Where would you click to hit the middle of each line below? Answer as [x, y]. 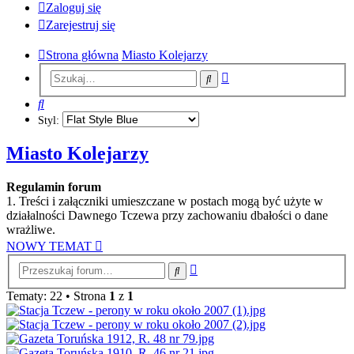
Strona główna [82, 55]
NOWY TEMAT [49, 247]
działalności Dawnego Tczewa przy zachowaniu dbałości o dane [167, 216]
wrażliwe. [31, 230]
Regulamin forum [54, 187]
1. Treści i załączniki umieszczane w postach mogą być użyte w [165, 201]
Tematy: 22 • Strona [58, 296]
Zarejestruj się [81, 24]
